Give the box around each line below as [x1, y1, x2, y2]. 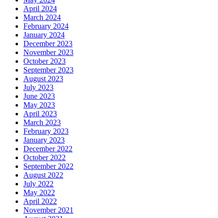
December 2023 [23, 39, 73, 48]
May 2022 [23, 188, 55, 197]
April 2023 [23, 109, 57, 118]
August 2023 [23, 74, 63, 83]
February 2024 [23, 21, 69, 30]
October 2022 [23, 153, 66, 162]
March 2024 [23, 13, 61, 21]
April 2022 [23, 197, 57, 205]
